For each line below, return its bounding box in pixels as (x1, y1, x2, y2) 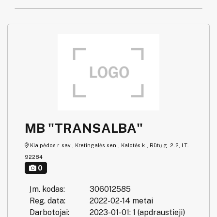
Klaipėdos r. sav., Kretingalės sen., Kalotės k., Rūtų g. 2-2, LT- (29, 142, 189, 148)
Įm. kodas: (30, 184, 65, 194)
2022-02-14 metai (89, 196, 153, 205)
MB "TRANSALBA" (25, 120, 143, 136)
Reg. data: (30, 196, 65, 205)
